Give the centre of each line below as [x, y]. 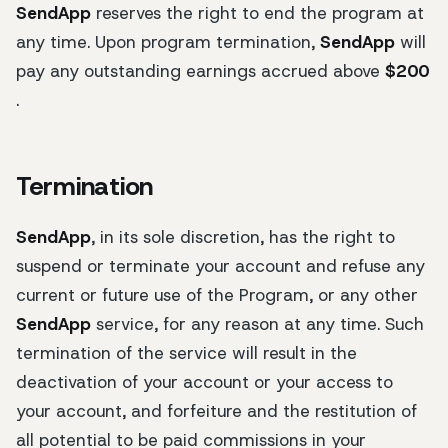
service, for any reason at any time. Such [257, 324]
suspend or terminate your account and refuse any [220, 266]
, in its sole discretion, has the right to [243, 237]
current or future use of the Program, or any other [217, 295]
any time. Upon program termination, [168, 41]
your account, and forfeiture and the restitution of [216, 411]
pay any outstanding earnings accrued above [200, 70]
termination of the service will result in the [186, 353]
